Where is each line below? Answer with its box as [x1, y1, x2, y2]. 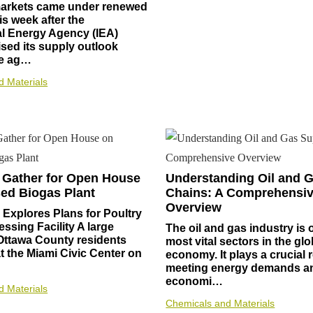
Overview [166, 200, 222, 214]
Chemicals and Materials [166, 297, 275, 309]
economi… [166, 275, 224, 287]
